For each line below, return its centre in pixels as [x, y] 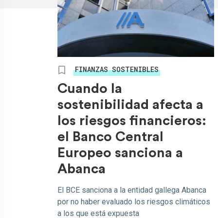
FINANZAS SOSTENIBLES [117, 69]
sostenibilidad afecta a [130, 105]
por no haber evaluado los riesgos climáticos [134, 202]
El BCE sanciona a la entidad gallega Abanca [132, 190]
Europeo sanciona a [120, 153]
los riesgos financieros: [132, 121]
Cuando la [90, 89]
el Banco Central [110, 137]
